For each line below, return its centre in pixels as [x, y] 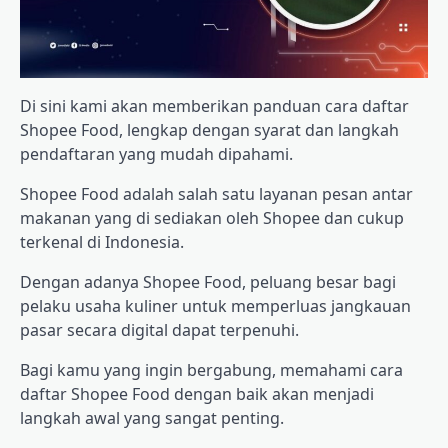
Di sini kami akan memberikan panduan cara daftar [214, 105]
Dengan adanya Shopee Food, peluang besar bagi [208, 281]
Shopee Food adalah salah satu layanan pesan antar [216, 193]
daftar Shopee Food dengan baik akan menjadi [197, 393]
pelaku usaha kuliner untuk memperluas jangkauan [215, 305]
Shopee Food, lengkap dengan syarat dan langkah [209, 129]
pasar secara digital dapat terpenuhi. [159, 329]
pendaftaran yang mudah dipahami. [156, 153]
